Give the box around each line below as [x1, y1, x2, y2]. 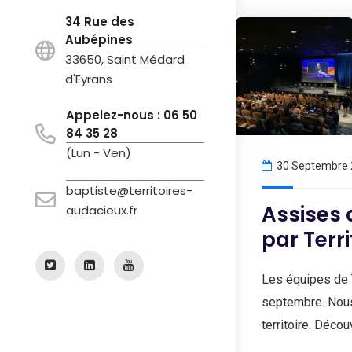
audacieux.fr [66, 201, 137, 218]
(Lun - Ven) [66, 144, 131, 161]
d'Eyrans [65, 70, 112, 87]
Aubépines [65, 31, 133, 48]
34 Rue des [65, 13, 134, 30]
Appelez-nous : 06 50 [66, 106, 197, 123]
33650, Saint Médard [65, 50, 185, 68]
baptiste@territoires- [66, 181, 192, 199]
